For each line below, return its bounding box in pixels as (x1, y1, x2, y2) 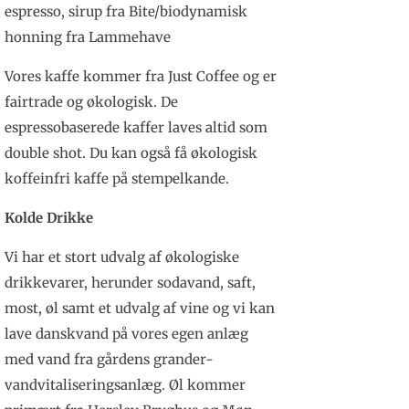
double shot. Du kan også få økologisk (4, 144, 257, 163)
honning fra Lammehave (4, 28, 171, 47)
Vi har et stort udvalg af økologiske (4, 248, 239, 267)
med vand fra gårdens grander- (4, 351, 214, 369)
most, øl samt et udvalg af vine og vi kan (4, 299, 275, 318)
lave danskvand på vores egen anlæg (4, 325, 248, 343)
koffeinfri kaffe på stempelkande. (4, 170, 229, 188)
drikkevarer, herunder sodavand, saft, (4, 274, 256, 292)
